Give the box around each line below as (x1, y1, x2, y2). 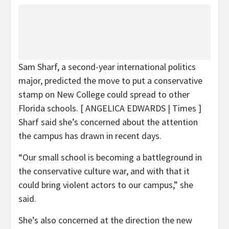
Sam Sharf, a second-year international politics (18, 60, 196, 73)
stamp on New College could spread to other (18, 88, 190, 100)
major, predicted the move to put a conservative (18, 74, 202, 86)
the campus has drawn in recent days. (18, 129, 162, 142)
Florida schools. (18, 102, 80, 114)
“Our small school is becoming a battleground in (18, 151, 202, 163)
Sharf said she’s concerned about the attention (18, 116, 198, 128)
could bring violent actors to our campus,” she (18, 178, 193, 191)
